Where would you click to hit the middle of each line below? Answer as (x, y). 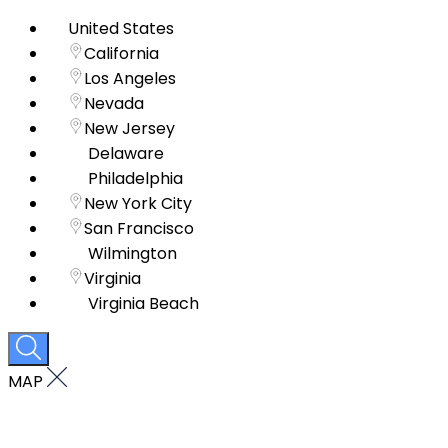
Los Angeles (130, 78)
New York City (138, 203)
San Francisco (139, 228)
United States (121, 28)
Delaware (126, 153)
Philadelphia (135, 178)
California (121, 53)
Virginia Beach (143, 303)
